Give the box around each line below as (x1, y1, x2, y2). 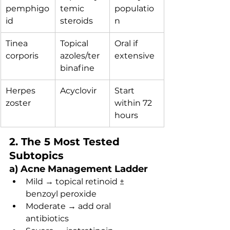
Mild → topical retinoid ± (26, 177, 126, 186)
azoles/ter (60, 51, 100, 61)
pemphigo (6, 4, 49, 13)
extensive (114, 51, 155, 61)
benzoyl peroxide (26, 189, 97, 199)
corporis (6, 51, 39, 61)
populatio (114, 4, 154, 13)
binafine (60, 63, 94, 73)
